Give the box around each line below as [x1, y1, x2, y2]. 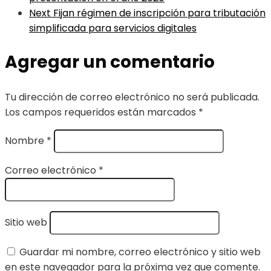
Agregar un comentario [5, 50, 215, 74]
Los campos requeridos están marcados [5, 105, 198, 120]
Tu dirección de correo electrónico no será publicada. [5, 90, 260, 105]
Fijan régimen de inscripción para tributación [53, 6, 266, 21]
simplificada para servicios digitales [29, 21, 197, 36]
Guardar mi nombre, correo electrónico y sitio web [19, 245, 261, 260]
